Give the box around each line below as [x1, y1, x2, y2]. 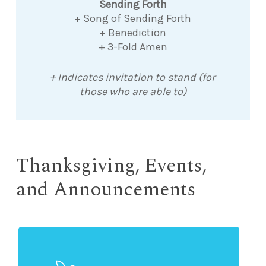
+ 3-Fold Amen [98, 40, 167, 54]
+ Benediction [99, 26, 167, 40]
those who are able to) [79, 85, 186, 99]
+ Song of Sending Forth [74, 12, 192, 26]
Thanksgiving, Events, [16, 151, 207, 181]
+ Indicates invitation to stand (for [50, 71, 216, 84]
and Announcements [16, 175, 196, 205]
